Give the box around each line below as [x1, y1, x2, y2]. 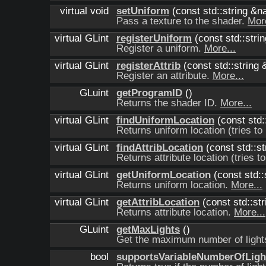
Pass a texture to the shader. [116, 15, 248, 27]
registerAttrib [116, 60, 180, 71]
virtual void [60, 5, 112, 17]
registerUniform [116, 33, 192, 44]
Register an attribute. [116, 70, 213, 81]
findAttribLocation [116, 142, 203, 153]
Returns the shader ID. [116, 97, 220, 109]
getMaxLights [116, 224, 180, 235]
